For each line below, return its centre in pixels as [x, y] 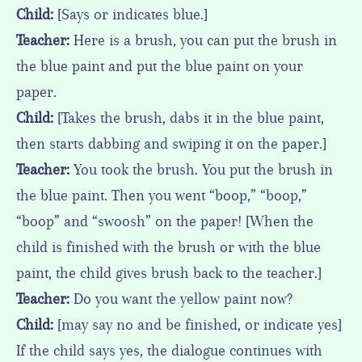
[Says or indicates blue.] [130, 15]
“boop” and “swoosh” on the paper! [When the [165, 222]
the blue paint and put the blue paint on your [160, 67]
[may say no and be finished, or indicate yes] [198, 325]
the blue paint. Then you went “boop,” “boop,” [162, 196]
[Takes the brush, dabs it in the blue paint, [189, 118]
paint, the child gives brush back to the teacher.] [169, 274]
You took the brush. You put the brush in [201, 170]
